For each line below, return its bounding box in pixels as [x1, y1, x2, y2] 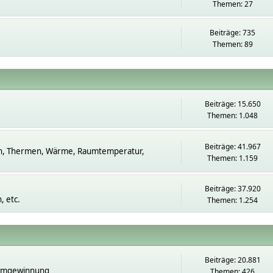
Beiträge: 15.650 [204, 99, 261, 109]
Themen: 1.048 [207, 110, 258, 121]
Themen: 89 [212, 39, 253, 49]
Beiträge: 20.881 [204, 255, 261, 265]
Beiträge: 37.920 [204, 183, 261, 194]
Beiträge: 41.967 [204, 141, 261, 152]
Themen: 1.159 [207, 152, 258, 163]
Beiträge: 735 [210, 27, 256, 38]
